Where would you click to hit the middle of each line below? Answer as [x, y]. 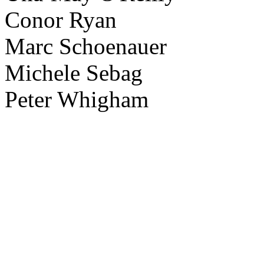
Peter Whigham [77, 100]
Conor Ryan [61, 20]
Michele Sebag [74, 73]
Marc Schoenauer [86, 47]
